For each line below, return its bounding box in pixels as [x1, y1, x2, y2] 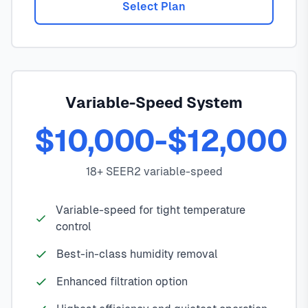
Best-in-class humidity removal [56, 247, 218, 261]
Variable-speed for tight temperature [56, 203, 246, 217]
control [56, 220, 92, 234]
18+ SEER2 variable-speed [85, 165, 223, 179]
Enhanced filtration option [56, 275, 188, 289]
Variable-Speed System [65, 94, 243, 112]
